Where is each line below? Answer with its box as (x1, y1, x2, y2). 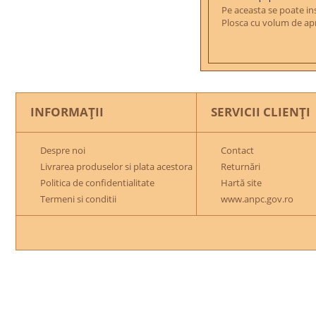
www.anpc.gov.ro (221, 193, 293, 205)
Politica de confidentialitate (40, 176, 154, 189)
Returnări (221, 160, 260, 173)
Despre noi (40, 144, 85, 157)
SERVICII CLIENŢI (211, 104, 310, 120)
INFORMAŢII (30, 104, 104, 120)
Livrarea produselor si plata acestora (40, 160, 193, 173)
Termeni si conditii (40, 193, 116, 205)
